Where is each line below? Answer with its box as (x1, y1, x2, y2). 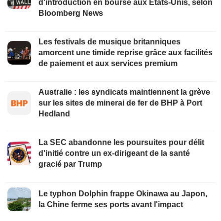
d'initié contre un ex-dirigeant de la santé (38, 149, 190, 158)
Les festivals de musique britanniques (38, 37, 181, 46)
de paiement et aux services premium (38, 59, 178, 68)
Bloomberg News (38, 9, 103, 18)
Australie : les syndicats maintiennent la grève (38, 88, 210, 97)
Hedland (38, 110, 70, 118)
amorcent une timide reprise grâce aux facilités (38, 48, 213, 57)
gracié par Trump (38, 160, 102, 169)
